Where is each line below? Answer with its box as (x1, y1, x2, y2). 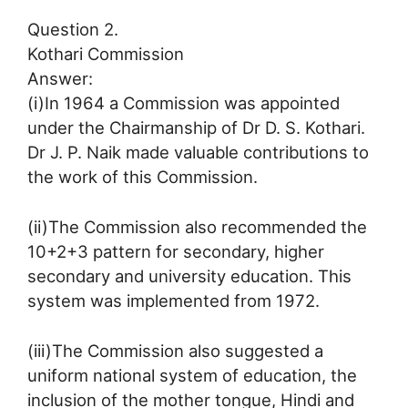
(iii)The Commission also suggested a (27, 340, 323, 361)
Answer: (27, 68, 93, 89)
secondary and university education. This (27, 266, 352, 287)
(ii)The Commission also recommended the (27, 217, 367, 238)
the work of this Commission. (27, 167, 258, 188)
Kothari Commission (27, 44, 184, 65)
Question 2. (27, 19, 118, 40)
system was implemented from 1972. (27, 291, 320, 311)
